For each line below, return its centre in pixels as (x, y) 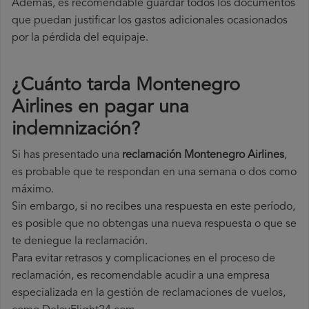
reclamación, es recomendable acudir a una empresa (141, 276)
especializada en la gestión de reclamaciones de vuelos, (149, 293)
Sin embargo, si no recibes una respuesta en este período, (153, 207)
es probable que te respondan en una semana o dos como (154, 173)
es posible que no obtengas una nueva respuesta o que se (154, 225)
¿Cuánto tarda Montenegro (126, 86)
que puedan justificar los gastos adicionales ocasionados (150, 21)
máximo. (33, 190)
